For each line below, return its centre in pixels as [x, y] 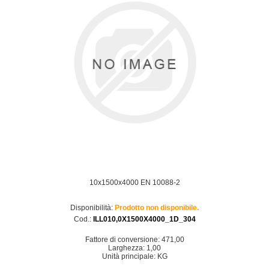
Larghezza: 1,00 [134, 248]
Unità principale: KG [134, 256]
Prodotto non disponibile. [157, 208]
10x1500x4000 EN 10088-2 [134, 183]
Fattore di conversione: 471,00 [134, 240]
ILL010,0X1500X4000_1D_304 [144, 219]
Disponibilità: [92, 208]
